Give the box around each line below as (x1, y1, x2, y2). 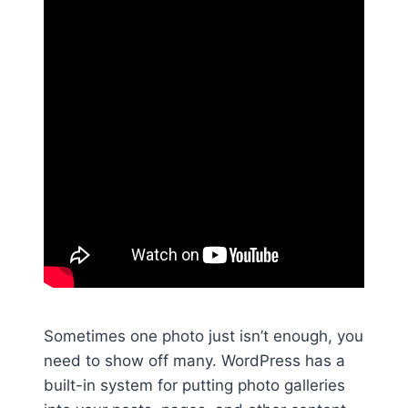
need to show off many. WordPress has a (44, 352, 345, 370)
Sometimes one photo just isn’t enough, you (44, 327, 363, 345)
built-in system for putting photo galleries (44, 376, 345, 394)
